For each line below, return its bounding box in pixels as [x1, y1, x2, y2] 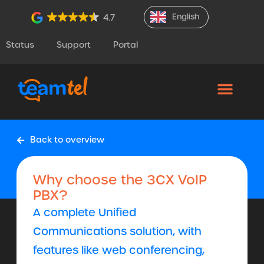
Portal [113, 39, 138, 50]
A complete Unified [33, 205, 136, 219]
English [172, 12, 199, 22]
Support [57, 39, 91, 50]
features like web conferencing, [33, 243, 204, 257]
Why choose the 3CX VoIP [33, 171, 207, 189]
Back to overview [29, 134, 104, 146]
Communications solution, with [33, 224, 202, 238]
